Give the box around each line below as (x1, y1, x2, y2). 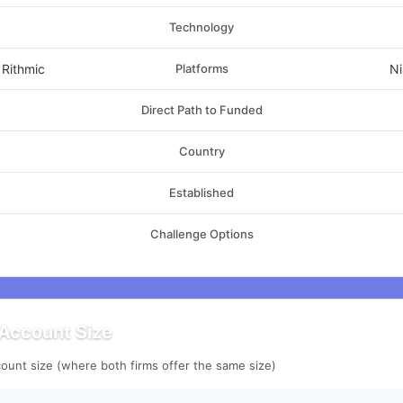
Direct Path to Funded (140, 103, 263, 117)
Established (169, 185, 235, 200)
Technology (169, 20, 235, 34)
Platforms (175, 61, 228, 76)
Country (178, 144, 225, 158)
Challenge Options (149, 227, 254, 241)
